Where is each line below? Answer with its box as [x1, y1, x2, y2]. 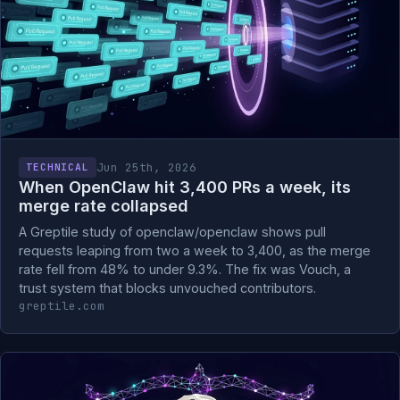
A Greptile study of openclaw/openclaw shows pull [19, 224, 326, 239]
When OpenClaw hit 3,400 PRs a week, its [19, 178, 351, 196]
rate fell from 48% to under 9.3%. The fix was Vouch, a [19, 262, 351, 277]
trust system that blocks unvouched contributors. [19, 280, 316, 296]
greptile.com [19, 298, 104, 313]
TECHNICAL [26, 161, 90, 173]
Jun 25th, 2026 [96, 159, 197, 175]
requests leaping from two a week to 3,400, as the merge [19, 243, 371, 258]
